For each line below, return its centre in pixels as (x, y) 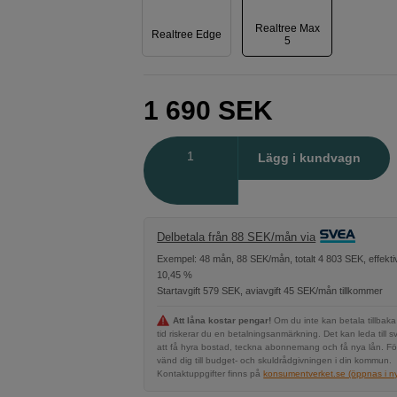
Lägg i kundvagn (310, 158)
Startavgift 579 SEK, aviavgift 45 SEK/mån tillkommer (270, 291)
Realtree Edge (187, 34)
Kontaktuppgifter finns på (209, 374)
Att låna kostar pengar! (222, 320)
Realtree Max (287, 28)
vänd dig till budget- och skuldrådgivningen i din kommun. (275, 360)
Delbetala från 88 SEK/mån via (237, 237)
